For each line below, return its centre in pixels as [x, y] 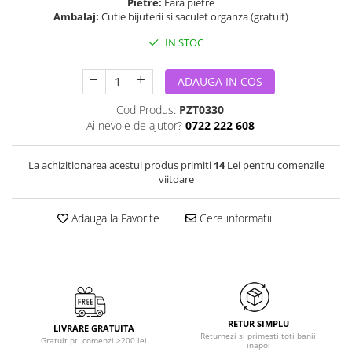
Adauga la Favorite [114, 218]
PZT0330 [202, 110]
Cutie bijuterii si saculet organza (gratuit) [196, 16]
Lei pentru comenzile [274, 165]
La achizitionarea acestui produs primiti [121, 165]
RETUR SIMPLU [258, 323]
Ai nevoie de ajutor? [134, 125]
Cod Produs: [146, 110]
